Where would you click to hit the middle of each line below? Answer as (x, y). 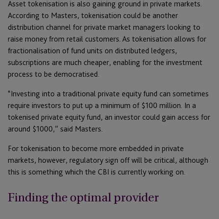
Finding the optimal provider (83, 197)
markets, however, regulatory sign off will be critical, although (108, 160)
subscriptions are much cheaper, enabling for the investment (105, 63)
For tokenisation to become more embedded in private (96, 149)
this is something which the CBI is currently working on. (97, 172)
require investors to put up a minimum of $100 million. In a (102, 106)
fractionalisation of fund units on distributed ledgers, (92, 51)
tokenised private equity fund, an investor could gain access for (109, 117)
